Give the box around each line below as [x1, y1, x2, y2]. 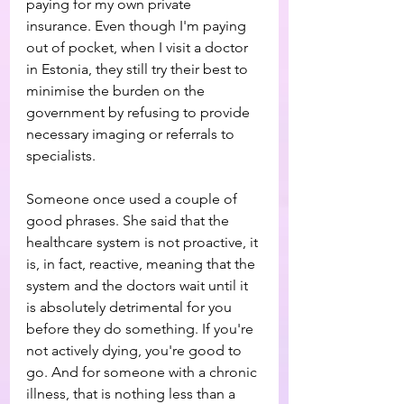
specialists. [26, 147, 96, 164]
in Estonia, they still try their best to [26, 60, 252, 78]
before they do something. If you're [26, 320, 257, 337]
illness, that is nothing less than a [26, 385, 239, 402]
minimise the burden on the [26, 82, 208, 99]
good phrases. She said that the [26, 212, 233, 229]
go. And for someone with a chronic [26, 363, 261, 381]
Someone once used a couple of [26, 190, 241, 207]
